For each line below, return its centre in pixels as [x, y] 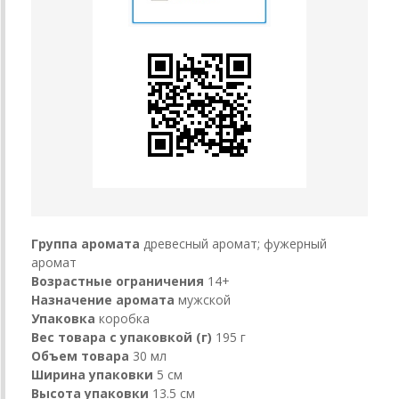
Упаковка [63, 318]
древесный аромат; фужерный [235, 243]
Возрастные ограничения [118, 281]
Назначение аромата [103, 299]
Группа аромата [85, 243]
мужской [204, 299]
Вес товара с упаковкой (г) [122, 337]
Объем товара [80, 355]
